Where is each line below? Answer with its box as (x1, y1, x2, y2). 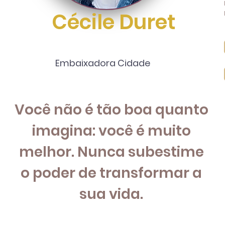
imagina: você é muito (32, 121, 191, 141)
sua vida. (79, 184, 144, 204)
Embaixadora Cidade (55, 57, 150, 69)
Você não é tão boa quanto (14, 100, 208, 120)
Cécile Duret (51, 8, 175, 36)
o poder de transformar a (21, 163, 202, 183)
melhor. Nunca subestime (19, 142, 204, 162)
